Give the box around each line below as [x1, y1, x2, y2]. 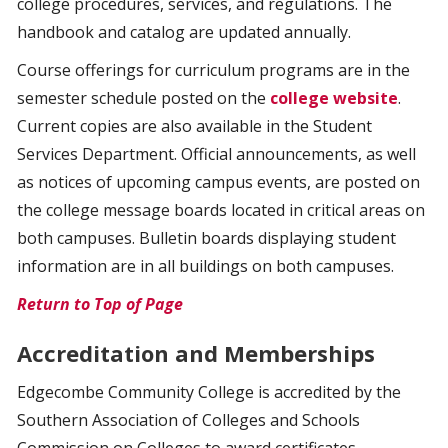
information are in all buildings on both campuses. [17, 255, 394, 277]
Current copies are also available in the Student [17, 115, 372, 137]
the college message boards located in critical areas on [17, 199, 425, 221]
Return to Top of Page [17, 293, 183, 315]
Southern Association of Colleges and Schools [17, 409, 360, 431]
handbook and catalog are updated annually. [17, 21, 351, 43]
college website [270, 87, 398, 109]
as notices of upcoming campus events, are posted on [17, 171, 420, 193]
